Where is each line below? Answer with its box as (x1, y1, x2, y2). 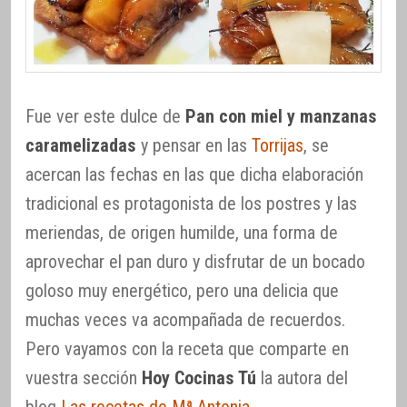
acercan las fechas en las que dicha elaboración (25, 163, 363, 185)
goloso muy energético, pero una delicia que (25, 279, 339, 302)
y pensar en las (136, 134, 252, 156)
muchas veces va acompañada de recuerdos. (25, 308, 345, 331)
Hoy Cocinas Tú (142, 366, 256, 389)
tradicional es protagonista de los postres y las (25, 192, 357, 214)
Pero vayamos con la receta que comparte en (25, 337, 349, 360)
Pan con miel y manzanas (185, 104, 377, 127)
